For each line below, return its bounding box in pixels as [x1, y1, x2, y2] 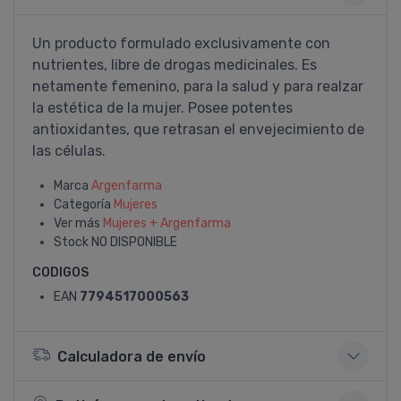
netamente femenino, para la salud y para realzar [32, 78, 363, 95]
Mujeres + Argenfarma [103, 216, 231, 231]
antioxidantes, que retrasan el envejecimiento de [32, 121, 364, 138]
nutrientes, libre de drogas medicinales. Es [32, 56, 317, 73]
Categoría [54, 197, 114, 212]
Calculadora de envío [57, 347, 206, 365]
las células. [32, 142, 106, 159]
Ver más [54, 216, 103, 231]
